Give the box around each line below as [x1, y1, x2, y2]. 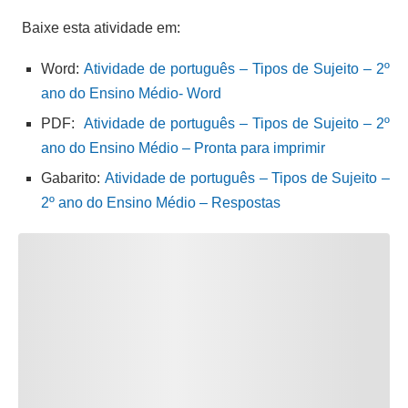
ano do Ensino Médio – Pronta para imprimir [41, 139, 325, 156]
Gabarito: [41, 169, 105, 186]
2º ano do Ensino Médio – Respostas [41, 194, 280, 210]
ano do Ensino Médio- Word [41, 85, 221, 101]
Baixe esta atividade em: [18, 19, 180, 36]
